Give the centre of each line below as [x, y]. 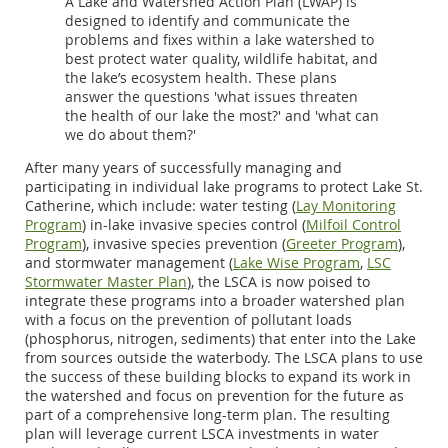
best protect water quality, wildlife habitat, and [221, 59]
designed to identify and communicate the [207, 21]
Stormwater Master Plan [106, 282]
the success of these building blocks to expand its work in [218, 377]
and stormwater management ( [129, 263]
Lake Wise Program [296, 263]
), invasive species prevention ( [184, 244]
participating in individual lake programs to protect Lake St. [224, 187]
